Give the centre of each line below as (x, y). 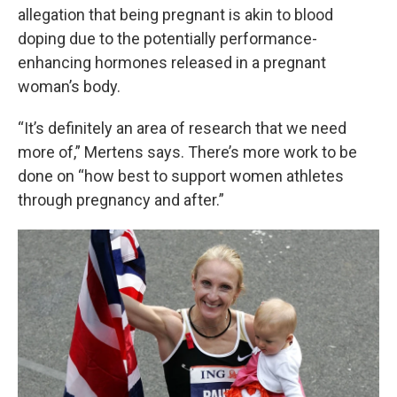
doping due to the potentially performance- (167, 39)
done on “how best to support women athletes (181, 176)
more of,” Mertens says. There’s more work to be (187, 152)
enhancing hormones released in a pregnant (172, 62)
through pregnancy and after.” (121, 200)
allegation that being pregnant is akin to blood (175, 15)
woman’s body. (69, 86)
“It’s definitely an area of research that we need (182, 128)
